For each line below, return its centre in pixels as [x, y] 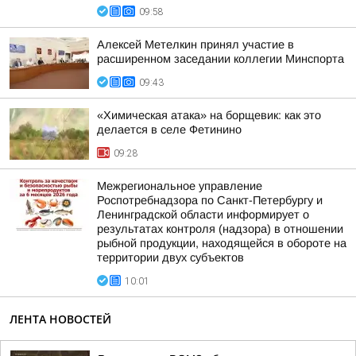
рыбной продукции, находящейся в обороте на [222, 243]
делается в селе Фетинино [169, 130]
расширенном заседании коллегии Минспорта [221, 59]
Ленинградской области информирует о [203, 215]
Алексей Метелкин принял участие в [195, 44]
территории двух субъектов [170, 257]
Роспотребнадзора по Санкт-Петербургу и [210, 200]
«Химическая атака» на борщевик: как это [209, 115]
